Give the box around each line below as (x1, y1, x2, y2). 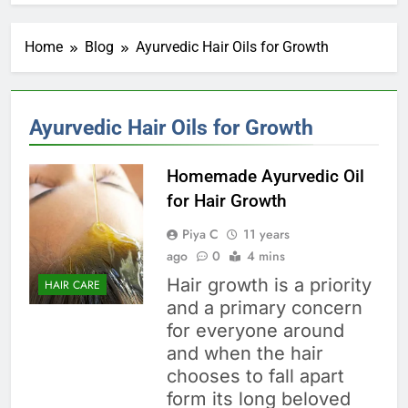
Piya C (181, 225, 219, 244)
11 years (242, 225, 290, 244)
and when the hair (166, 342, 323, 365)
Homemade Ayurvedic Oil (166, 166, 364, 188)
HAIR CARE (45, 276, 100, 293)
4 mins (246, 247, 285, 266)
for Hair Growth (166, 190, 287, 212)
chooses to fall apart (166, 365, 344, 388)
